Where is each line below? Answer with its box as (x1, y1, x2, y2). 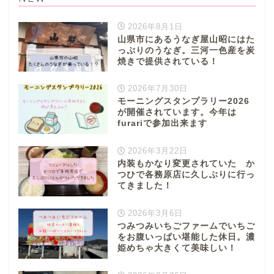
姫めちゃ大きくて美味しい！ (117, 243, 237, 253)
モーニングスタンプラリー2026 (117, 97, 250, 106)
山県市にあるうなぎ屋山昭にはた (117, 34, 255, 44)
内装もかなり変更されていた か (117, 159, 255, 169)
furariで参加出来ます (117, 119, 207, 128)
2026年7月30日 (125, 84, 188, 94)
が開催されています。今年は (117, 108, 237, 117)
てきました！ (117, 181, 172, 191)
